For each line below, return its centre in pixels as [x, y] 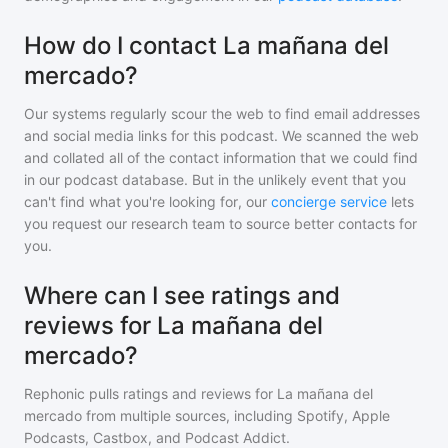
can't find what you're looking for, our [145, 201]
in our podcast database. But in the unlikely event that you [215, 179]
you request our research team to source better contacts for [220, 223]
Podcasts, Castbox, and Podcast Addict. [157, 437]
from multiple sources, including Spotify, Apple [236, 415]
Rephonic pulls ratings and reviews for [150, 393]
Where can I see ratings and [182, 295]
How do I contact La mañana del [206, 45]
